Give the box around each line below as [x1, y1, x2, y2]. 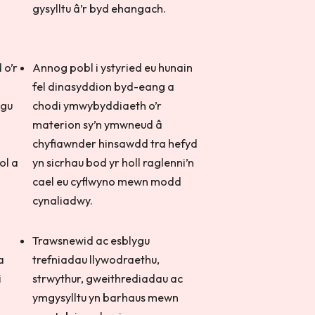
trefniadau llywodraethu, [32, 252, 160, 266]
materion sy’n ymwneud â [32, 117, 163, 131]
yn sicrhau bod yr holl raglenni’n [32, 155, 195, 169]
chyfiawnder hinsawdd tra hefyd [32, 136, 198, 150]
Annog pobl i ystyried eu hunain [32, 60, 193, 75]
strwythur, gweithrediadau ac [32, 271, 184, 285]
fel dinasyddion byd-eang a [32, 79, 175, 94]
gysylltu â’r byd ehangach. [32, 1, 169, 15]
